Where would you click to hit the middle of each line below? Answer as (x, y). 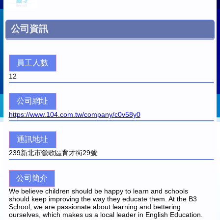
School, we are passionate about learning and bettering (95, 206)
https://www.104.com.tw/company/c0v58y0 (74, 114)
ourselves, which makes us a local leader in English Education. (106, 214)
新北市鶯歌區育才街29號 (59, 152)
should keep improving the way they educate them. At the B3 (103, 199)
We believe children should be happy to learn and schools (98, 191)
